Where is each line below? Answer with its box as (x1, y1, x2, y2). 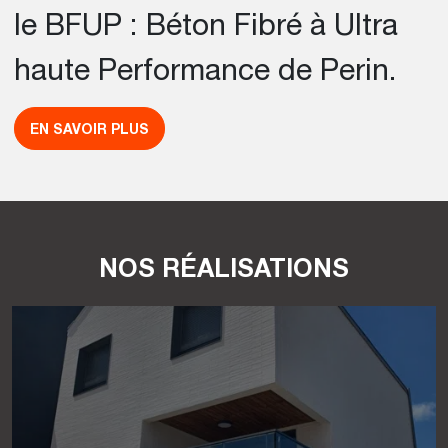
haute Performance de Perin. (14, 51, 397, 86)
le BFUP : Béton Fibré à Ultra (14, 6, 398, 41)
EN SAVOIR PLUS (30, 120, 149, 137)
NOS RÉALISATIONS (99, 252, 349, 283)
